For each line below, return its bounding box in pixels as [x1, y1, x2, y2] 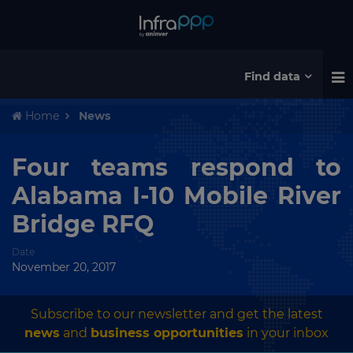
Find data [244, 69, 301, 84]
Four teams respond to [12, 153, 341, 182]
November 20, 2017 [12, 260, 116, 274]
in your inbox [243, 325, 329, 340]
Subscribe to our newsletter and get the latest [30, 307, 323, 321]
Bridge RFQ [12, 210, 154, 239]
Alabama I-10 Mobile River [12, 181, 341, 210]
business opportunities [91, 325, 243, 340]
